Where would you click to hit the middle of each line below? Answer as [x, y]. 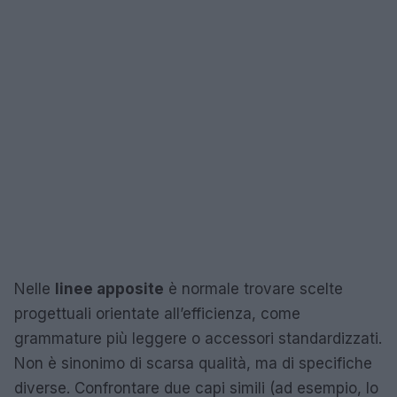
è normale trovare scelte [253, 289]
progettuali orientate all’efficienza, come [157, 314]
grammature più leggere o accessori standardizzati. [198, 339]
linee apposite [109, 289]
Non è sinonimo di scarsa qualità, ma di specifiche [193, 363]
